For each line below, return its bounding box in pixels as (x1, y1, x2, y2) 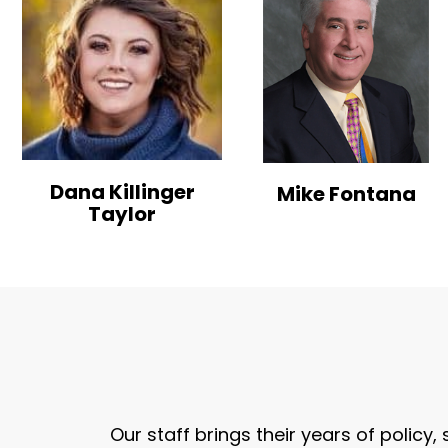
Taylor (88, 199, 156, 228)
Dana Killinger (49, 177, 195, 206)
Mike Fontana (276, 179, 416, 208)
